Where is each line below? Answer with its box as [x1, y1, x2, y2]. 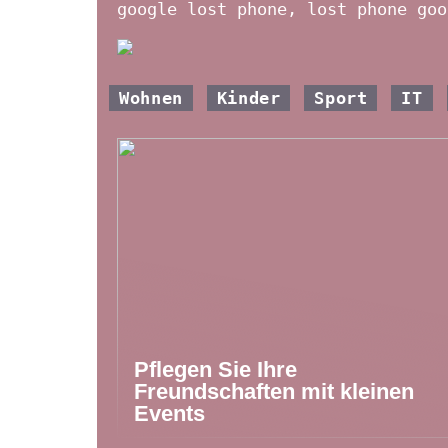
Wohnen [119, 87, 183, 108]
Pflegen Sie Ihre [134, 356, 297, 382]
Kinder [216, 87, 281, 108]
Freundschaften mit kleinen [134, 378, 414, 404]
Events [134, 400, 205, 426]
